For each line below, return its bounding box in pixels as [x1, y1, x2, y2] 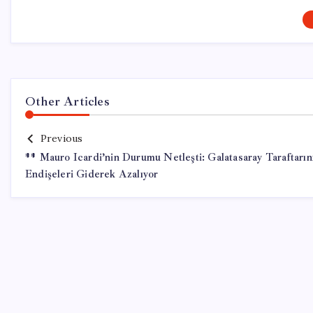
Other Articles [25, 94, 110, 109]
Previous [40, 132, 83, 145]
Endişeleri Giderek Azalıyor [25, 168, 159, 181]
